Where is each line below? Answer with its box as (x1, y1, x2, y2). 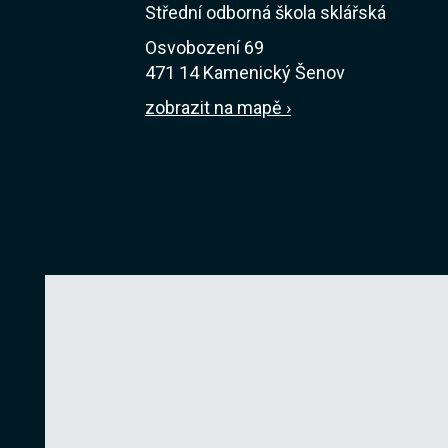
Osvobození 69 (145, 37, 264, 58)
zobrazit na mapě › (145, 97, 291, 118)
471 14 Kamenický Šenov (145, 62, 345, 83)
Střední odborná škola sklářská (145, 2, 386, 23)
